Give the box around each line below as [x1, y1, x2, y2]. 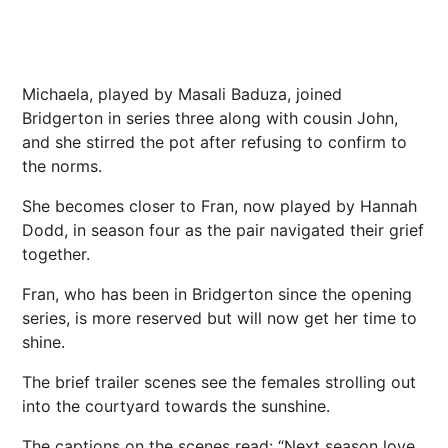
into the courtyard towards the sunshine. [22, 396, 330, 417]
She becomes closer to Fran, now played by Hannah [22, 196, 417, 217]
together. [22, 244, 90, 265]
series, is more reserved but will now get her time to [22, 308, 417, 329]
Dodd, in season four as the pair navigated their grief [22, 220, 424, 241]
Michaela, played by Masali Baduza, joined [22, 84, 342, 105]
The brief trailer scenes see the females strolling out [22, 372, 416, 393]
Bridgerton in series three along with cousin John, [22, 108, 398, 129]
